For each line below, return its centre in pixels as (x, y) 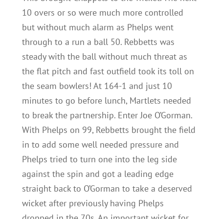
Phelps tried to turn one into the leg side (99, 159)
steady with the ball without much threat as (104, 56)
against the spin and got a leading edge (98, 174)
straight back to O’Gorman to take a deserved (107, 188)
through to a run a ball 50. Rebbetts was (98, 42)
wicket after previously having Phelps (93, 203)
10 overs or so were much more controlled (102, 12)
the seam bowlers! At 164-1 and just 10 (97, 86)
